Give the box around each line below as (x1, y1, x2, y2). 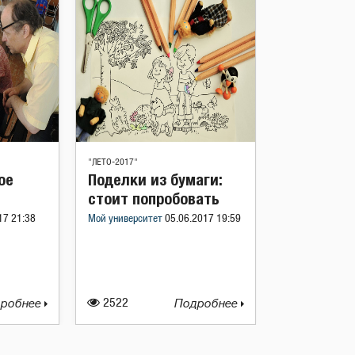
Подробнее (174, 296, 241, 311)
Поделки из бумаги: (88, 170, 222, 189)
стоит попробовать (88, 189, 219, 208)
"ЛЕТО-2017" (88, 157, 138, 166)
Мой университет (88, 213, 165, 224)
